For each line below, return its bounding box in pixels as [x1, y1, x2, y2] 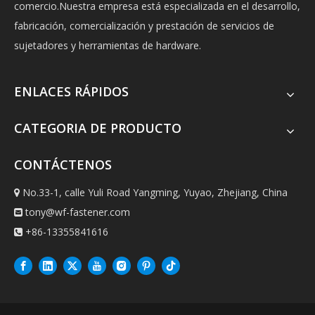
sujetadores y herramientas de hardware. [14, 38, 201, 52]
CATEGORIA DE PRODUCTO [14, 119, 181, 136]
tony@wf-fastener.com [25, 205, 130, 219]
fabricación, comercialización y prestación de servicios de [14, 18, 274, 32]
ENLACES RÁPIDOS [14, 82, 129, 100]
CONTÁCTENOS [14, 155, 112, 173]
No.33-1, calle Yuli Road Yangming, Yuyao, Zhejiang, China [20, 185, 288, 199]
